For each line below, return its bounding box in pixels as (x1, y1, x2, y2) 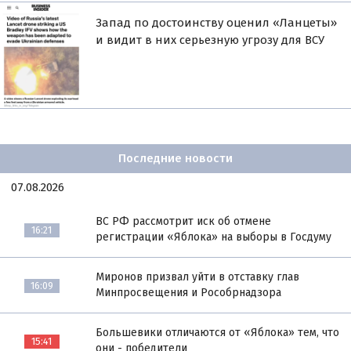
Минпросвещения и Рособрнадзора (96, 285, 282, 299)
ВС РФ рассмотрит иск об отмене (96, 214, 272, 228)
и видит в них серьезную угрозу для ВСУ (96, 32, 325, 47)
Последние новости (118, 151, 233, 166)
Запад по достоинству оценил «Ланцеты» (96, 15, 338, 30)
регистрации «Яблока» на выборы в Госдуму (96, 230, 332, 244)
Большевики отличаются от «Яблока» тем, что (96, 325, 340, 339)
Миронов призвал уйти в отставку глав (96, 270, 300, 284)
